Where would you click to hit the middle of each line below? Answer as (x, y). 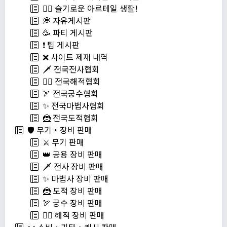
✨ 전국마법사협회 (71, 106)
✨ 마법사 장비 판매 (73, 179)
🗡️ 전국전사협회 (69, 69)
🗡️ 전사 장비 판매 (71, 166)
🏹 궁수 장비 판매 (70, 203)
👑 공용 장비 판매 (70, 154)
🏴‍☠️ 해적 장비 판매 (71, 215)
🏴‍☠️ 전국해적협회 (69, 81)
